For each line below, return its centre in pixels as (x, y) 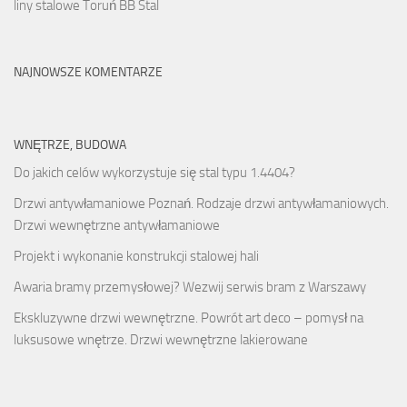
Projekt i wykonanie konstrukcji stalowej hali (136, 257)
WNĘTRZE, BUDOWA (70, 145)
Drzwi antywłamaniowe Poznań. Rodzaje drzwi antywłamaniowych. (201, 204)
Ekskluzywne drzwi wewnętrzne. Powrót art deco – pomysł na (189, 318)
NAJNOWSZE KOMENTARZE (88, 73)
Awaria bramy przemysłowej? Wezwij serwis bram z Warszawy (190, 288)
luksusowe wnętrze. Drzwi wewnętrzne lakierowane (161, 340)
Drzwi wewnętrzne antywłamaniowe (117, 226)
